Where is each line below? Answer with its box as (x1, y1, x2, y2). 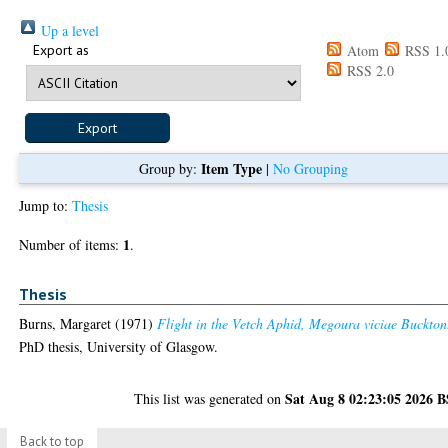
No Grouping (272, 158, 348, 178)
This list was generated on (134, 389, 286, 409)
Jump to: (19, 195, 73, 215)
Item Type (200, 157, 262, 179)
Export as (33, 40, 90, 59)
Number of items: (19, 234, 124, 254)
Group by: (138, 158, 201, 178)
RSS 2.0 (343, 60, 395, 80)
